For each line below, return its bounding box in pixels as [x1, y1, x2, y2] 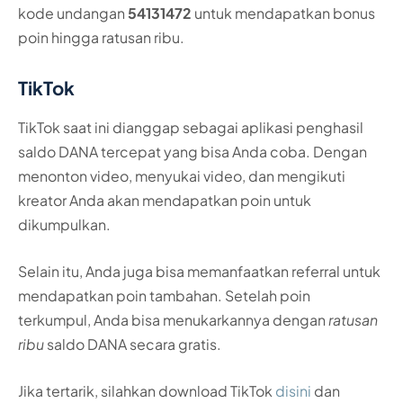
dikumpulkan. [18, 215, 111, 235]
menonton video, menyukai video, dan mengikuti [18, 166, 345, 186]
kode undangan [18, 4, 128, 23]
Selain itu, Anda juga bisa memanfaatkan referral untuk [18, 261, 381, 281]
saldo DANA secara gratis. [44, 334, 221, 354]
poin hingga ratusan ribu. [18, 28, 184, 48]
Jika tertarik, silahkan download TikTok [18, 381, 275, 400]
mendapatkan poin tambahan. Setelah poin [18, 285, 310, 305]
